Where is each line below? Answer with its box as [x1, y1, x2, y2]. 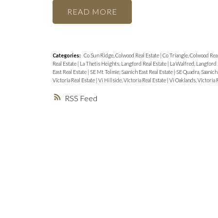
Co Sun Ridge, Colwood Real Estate [83, 52, 160, 59]
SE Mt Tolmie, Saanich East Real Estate [90, 69, 174, 75]
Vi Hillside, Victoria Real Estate [98, 77, 167, 84]
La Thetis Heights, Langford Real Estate [79, 60, 167, 67]
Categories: [52, 52, 81, 59]
